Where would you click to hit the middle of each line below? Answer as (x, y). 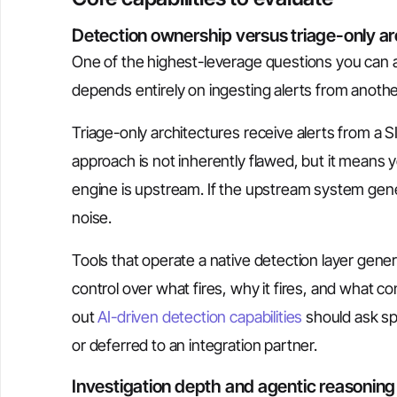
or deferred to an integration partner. (195, 345)
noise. (92, 218)
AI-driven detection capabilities (198, 317)
